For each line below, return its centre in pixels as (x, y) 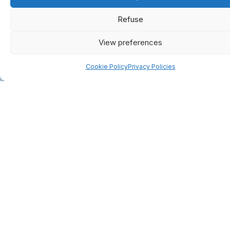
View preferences (130, 42)
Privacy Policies (151, 66)
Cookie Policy (107, 66)
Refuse (130, 19)
